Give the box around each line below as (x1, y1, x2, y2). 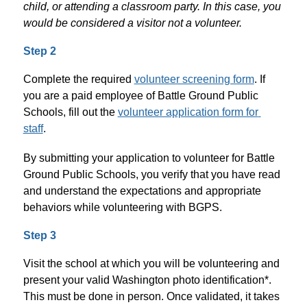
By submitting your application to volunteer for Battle (23, 151, 275, 164)
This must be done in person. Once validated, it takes (23, 290, 280, 302)
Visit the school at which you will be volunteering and (23, 257, 280, 269)
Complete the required (23, 73, 134, 85)
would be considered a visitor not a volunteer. (23, 16, 245, 29)
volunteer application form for (117, 106, 258, 118)
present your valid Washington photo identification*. (23, 273, 271, 286)
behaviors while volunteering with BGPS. (23, 201, 222, 213)
